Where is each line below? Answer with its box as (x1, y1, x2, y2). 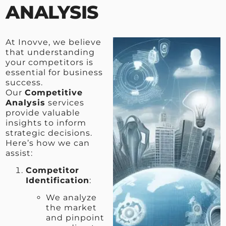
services (45, 97, 85, 107)
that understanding (6, 47, 95, 57)
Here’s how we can (6, 138, 90, 148)
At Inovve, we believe (6, 37, 102, 47)
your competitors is (6, 57, 94, 67)
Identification (26, 175, 90, 185)
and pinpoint (46, 213, 105, 223)
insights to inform (6, 118, 87, 128)
